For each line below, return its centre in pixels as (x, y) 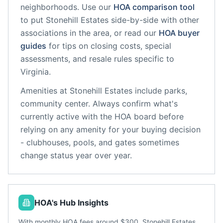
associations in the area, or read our (88, 33)
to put (33, 20)
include (147, 91)
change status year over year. (76, 155)
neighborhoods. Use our (66, 7)
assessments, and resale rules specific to (97, 59)
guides (33, 46)
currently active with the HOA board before (102, 116)
